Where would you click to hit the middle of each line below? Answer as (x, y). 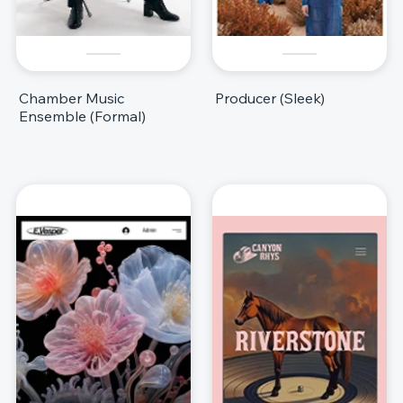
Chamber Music (72, 98)
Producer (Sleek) (270, 98)
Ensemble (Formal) (82, 116)
